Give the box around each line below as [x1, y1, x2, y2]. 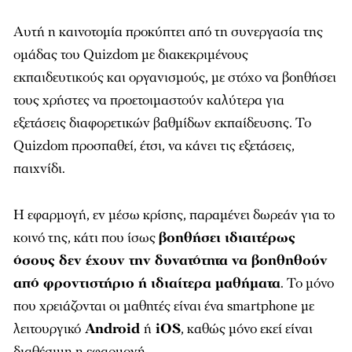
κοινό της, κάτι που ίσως [13, 229, 159, 247]
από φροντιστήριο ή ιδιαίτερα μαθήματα [13, 274, 280, 292]
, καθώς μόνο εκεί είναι [181, 320, 313, 338]
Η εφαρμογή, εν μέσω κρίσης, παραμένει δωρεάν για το [13, 206, 335, 224]
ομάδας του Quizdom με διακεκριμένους [13, 46, 248, 64]
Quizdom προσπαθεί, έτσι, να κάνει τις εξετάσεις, [13, 137, 295, 155]
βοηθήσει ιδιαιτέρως [159, 229, 295, 247]
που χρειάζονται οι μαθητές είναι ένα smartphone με [13, 297, 314, 315]
